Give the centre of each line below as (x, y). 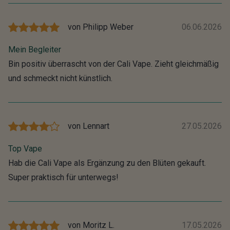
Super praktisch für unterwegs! (63, 177)
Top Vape (25, 148)
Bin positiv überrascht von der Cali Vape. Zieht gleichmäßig (113, 64)
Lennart (96, 126)
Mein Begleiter (35, 49)
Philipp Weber (108, 27)
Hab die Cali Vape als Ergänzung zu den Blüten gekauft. (107, 163)
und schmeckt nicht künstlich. (60, 78)
